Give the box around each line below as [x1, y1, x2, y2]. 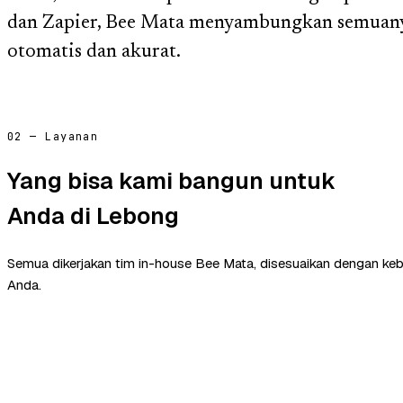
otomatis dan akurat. [7, 42, 181, 63]
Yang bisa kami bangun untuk [7, 165, 336, 196]
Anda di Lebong [7, 200, 179, 231]
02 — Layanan [7, 129, 99, 144]
